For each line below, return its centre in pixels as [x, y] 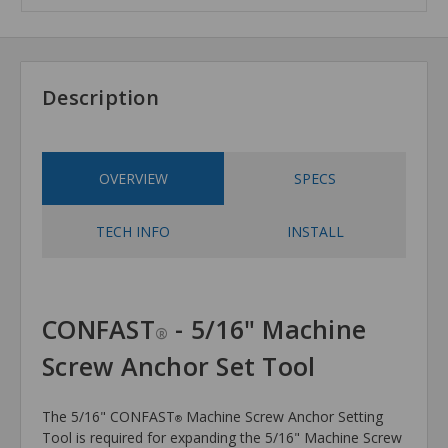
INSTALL [315, 232]
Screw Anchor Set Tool [179, 366]
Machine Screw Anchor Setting [282, 417]
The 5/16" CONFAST [108, 417]
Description [100, 98]
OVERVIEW [133, 179]
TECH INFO [133, 232]
